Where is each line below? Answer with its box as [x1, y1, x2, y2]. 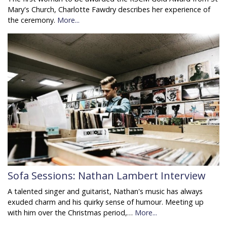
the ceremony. [8, 15, 57, 25]
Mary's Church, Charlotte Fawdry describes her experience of [8, 4, 210, 14]
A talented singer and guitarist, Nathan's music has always [8, 186, 203, 196]
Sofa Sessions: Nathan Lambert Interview [8, 168, 206, 182]
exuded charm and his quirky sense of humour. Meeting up [8, 197, 204, 207]
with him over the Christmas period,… [8, 207, 135, 217]
